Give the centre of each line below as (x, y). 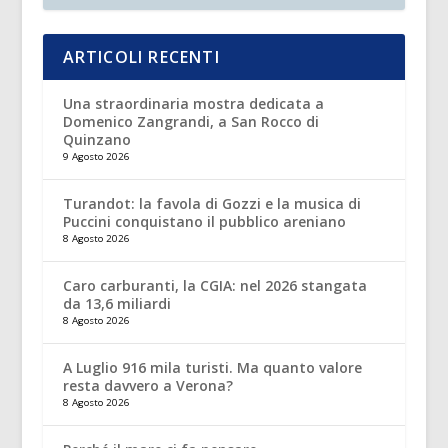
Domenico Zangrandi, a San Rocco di (190, 122)
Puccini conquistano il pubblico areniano (204, 222)
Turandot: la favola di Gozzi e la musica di (211, 204)
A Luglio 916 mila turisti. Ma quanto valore (212, 368)
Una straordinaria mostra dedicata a (193, 104)
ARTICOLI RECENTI (141, 57)
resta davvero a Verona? (147, 386)
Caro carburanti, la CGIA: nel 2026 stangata (214, 286)
